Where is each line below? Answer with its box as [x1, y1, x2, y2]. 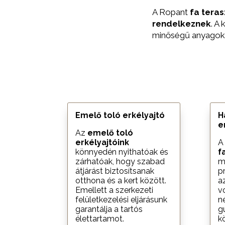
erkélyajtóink [75, 137, 130, 147]
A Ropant [152, 7, 190, 18]
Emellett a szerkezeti [75, 185, 154, 195]
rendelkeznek [152, 19, 211, 29]
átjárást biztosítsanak [75, 166, 155, 176]
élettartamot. [75, 213, 125, 223]
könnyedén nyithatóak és [75, 147, 169, 157]
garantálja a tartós [75, 204, 143, 214]
